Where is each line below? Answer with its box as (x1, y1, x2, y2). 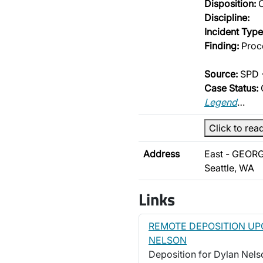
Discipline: (204, 12, 249, 23)
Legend (204, 96, 237, 108)
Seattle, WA (204, 162, 254, 174)
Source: (204, 68, 238, 80)
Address (143, 148, 180, 160)
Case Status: (204, 82, 258, 94)
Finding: (204, 40, 239, 52)
